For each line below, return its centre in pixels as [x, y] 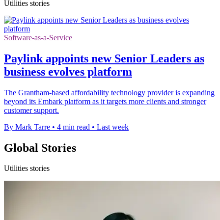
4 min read [73, 127]
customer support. [31, 110]
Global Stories [40, 148]
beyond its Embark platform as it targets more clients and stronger [105, 101]
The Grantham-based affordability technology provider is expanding [109, 92]
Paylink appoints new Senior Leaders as [104, 58]
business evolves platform [68, 71]
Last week [113, 127]
